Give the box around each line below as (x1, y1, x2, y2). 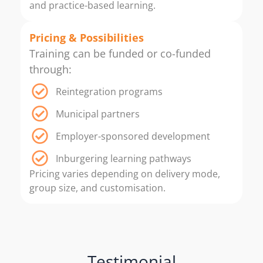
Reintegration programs (56, 85, 163, 99)
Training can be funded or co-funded (29, 46, 211, 61)
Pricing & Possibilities (29, 31, 144, 45)
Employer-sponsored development (56, 130, 210, 143)
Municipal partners (56, 107, 140, 121)
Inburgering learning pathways (56, 152, 191, 166)
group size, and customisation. (29, 181, 166, 195)
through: (29, 62, 72, 77)
